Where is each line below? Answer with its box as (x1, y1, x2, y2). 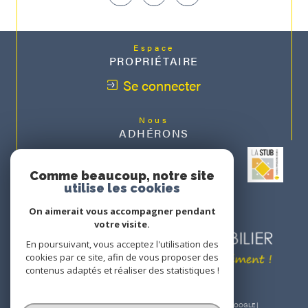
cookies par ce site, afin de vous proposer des (25, 251, 219, 263)
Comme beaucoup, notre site (30, 168, 214, 183)
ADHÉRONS (119, 125, 189, 142)
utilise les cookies (64, 181, 180, 195)
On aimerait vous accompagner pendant (28, 205, 216, 217)
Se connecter (123, 75, 201, 96)
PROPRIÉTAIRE (109, 53, 199, 69)
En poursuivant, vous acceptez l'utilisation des (25, 238, 219, 250)
